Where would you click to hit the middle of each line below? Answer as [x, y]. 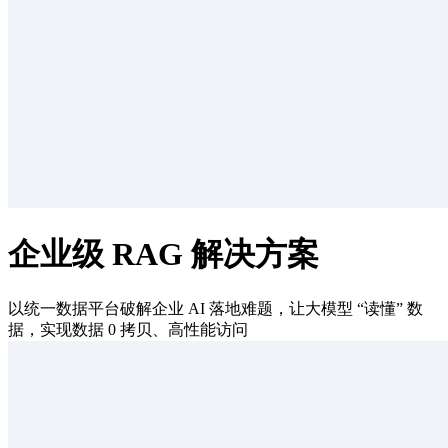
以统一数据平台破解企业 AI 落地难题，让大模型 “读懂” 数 [215, 308]
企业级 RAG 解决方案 [163, 254]
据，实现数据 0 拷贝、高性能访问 [128, 329]
